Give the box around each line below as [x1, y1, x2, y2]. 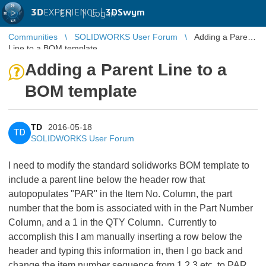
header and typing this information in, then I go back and [8, 246, 243, 256]
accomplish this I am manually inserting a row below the [8, 232, 242, 242]
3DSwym [105, 8, 145, 17]
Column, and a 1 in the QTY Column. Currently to [8, 217, 217, 227]
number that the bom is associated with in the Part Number [8, 203, 253, 213]
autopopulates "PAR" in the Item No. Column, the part [8, 189, 232, 199]
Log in [90, 8, 116, 18]
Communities [8, 32, 58, 42]
